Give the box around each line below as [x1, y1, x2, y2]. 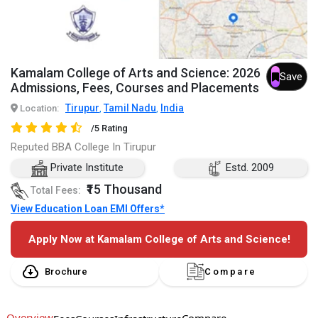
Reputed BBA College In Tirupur [11, 141, 156, 154]
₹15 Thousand [87, 182, 162, 197]
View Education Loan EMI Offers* [11, 202, 165, 214]
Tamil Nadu [104, 102, 156, 114]
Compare [204, 266, 257, 278]
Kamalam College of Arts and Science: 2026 [11, 65, 261, 81]
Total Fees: [28, 185, 83, 197]
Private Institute [48, 161, 124, 175]
